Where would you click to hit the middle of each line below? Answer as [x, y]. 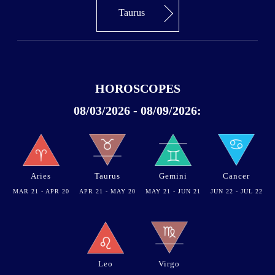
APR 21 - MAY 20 [107, 192]
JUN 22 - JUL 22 [236, 192]
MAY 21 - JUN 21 [173, 192]
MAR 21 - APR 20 [41, 192]
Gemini [173, 176]
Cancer [236, 176]
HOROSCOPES [137, 89]
